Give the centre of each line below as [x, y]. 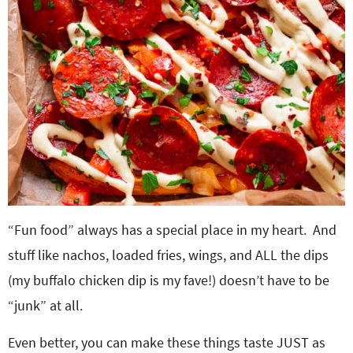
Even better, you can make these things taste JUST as [167, 342]
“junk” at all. [45, 305]
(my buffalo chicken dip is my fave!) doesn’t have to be [169, 280]
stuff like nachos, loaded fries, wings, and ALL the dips [168, 255]
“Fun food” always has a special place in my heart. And [172, 230]
